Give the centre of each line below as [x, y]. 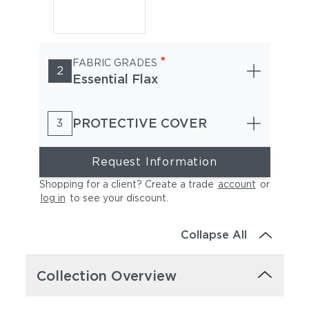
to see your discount [116, 198]
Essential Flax [115, 79]
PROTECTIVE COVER [139, 123]
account [237, 184]
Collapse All [214, 235]
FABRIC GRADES [114, 63]
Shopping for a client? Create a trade [126, 184]
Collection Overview [106, 276]
